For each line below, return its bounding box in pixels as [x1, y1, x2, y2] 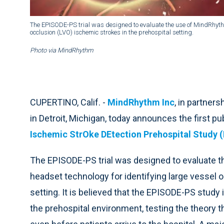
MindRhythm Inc [107, 97, 174, 108]
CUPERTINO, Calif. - [30, 97, 107, 108]
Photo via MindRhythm [30, 46, 93, 54]
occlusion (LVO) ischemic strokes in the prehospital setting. [30, 28, 193, 36]
